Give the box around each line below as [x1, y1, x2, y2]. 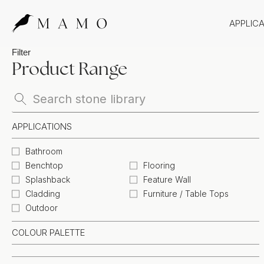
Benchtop [25, 160, 63, 170]
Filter [12, 47, 31, 57]
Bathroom [25, 146, 62, 156]
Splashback [25, 174, 70, 184]
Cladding [25, 189, 60, 199]
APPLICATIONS [12, 121, 72, 132]
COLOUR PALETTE [12, 227, 85, 238]
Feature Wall [143, 174, 191, 184]
